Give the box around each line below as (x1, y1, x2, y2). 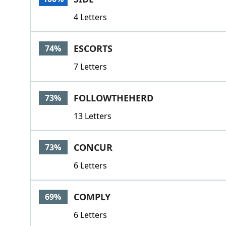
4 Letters (73, 12, 107, 23)
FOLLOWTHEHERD (73, 92, 153, 104)
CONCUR (73, 141, 112, 153)
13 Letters (73, 110, 111, 122)
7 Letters (73, 61, 107, 72)
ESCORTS (73, 42, 112, 54)
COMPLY (73, 191, 110, 203)
